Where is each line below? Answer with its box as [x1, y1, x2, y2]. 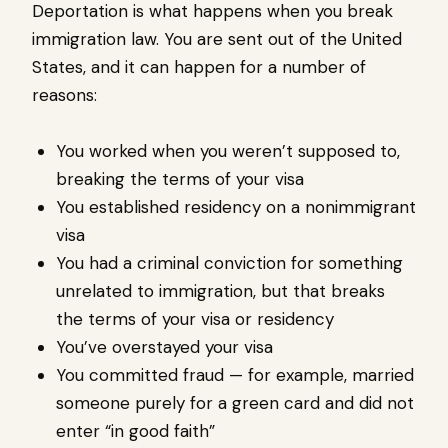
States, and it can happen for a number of [32, 56, 366, 79]
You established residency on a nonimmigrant [56, 196, 416, 219]
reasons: [32, 84, 97, 107]
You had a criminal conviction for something [56, 252, 403, 275]
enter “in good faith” [56, 420, 215, 443]
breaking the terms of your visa [56, 168, 304, 191]
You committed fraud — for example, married [56, 364, 414, 387]
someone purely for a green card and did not [56, 392, 414, 415]
